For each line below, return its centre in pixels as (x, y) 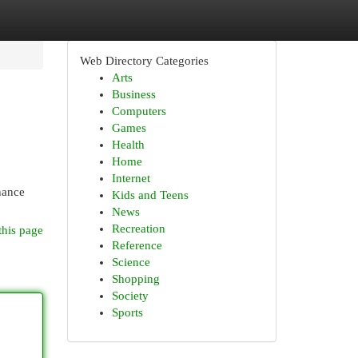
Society (130, 296)
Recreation (138, 229)
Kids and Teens (150, 195)
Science (131, 262)
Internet (131, 178)
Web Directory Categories (144, 61)
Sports (127, 312)
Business (133, 94)
